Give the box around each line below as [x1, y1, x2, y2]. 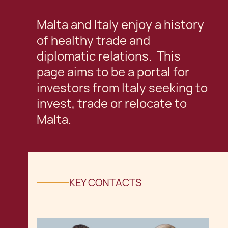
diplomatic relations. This [37, 48, 181, 64]
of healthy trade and [37, 33, 150, 48]
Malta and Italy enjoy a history [37, 17, 204, 33]
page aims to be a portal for [37, 64, 189, 80]
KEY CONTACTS [69, 176, 141, 189]
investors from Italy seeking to [37, 80, 208, 96]
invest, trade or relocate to [37, 96, 187, 111]
